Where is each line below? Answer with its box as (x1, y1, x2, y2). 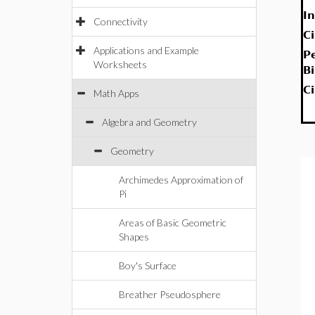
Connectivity (94, 15, 148, 27)
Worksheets (94, 58, 147, 70)
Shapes (119, 231, 149, 243)
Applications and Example (94, 44, 199, 56)
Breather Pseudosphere (119, 288, 221, 300)
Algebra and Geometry (102, 116, 197, 128)
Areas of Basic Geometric (119, 217, 226, 229)
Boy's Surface (119, 259, 176, 271)
